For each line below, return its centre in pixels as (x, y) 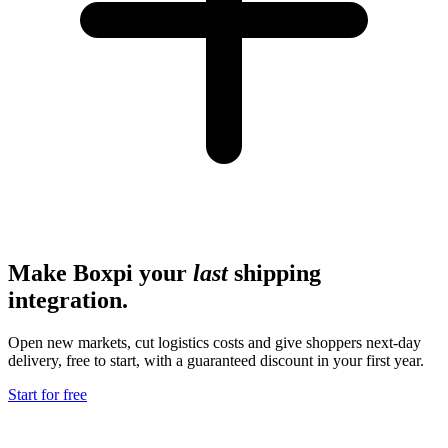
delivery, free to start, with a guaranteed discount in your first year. (216, 360)
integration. (68, 299)
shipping (277, 272)
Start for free (47, 394)
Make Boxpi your (97, 272)
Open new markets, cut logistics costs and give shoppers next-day (214, 342)
